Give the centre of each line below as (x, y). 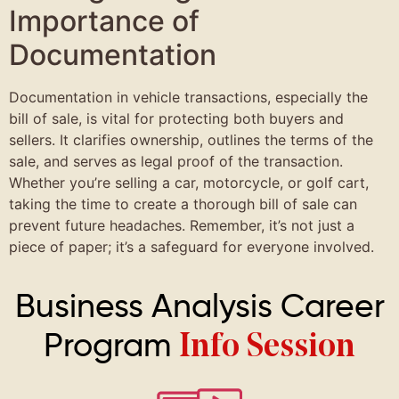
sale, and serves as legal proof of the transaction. (176, 162)
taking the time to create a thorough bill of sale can (183, 204)
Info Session (267, 347)
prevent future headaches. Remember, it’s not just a (182, 226)
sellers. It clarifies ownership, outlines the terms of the (191, 140)
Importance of (104, 21)
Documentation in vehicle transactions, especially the (188, 98)
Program (111, 346)
